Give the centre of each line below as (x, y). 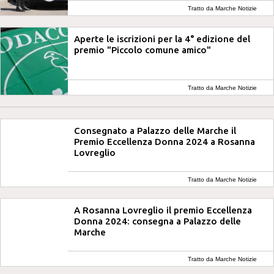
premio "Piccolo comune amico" (143, 50)
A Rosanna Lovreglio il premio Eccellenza (163, 210)
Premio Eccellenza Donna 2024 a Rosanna (165, 142)
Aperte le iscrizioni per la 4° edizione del (162, 39)
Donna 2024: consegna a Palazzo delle (157, 221)
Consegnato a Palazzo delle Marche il (155, 131)
